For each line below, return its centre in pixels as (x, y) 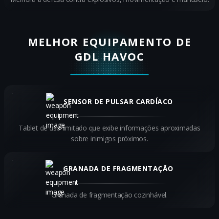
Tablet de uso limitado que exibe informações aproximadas (109, 128)
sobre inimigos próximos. (109, 138)
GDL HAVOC (109, 56)
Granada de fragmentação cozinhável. (109, 195)
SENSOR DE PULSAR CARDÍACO (118, 101)
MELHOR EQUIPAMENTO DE (109, 41)
